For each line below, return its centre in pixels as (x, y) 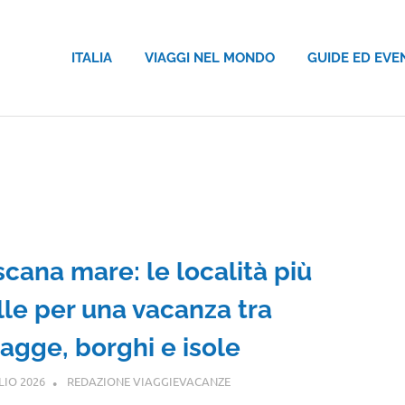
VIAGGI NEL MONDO (210, 57)
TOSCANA (258, 381)
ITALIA (92, 57)
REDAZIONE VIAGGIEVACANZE (149, 381)
